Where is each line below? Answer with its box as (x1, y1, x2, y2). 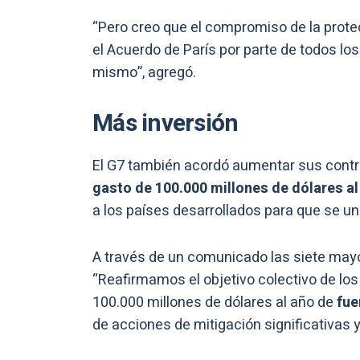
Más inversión (92, 106, 239, 142)
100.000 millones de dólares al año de (92, 292, 333, 314)
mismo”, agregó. (92, 62, 196, 84)
